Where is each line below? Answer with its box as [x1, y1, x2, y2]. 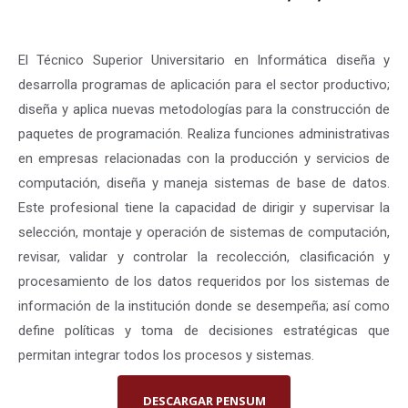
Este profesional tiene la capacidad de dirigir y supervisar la [18, 199, 390, 217]
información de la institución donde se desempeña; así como [18, 298, 390, 315]
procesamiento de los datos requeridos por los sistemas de [18, 273, 390, 291]
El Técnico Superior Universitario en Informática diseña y [18, 52, 390, 69]
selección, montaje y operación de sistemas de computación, [18, 224, 390, 241]
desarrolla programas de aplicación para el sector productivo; [18, 76, 390, 94]
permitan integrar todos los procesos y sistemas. [18, 347, 314, 364]
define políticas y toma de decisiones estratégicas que [18, 322, 390, 340]
